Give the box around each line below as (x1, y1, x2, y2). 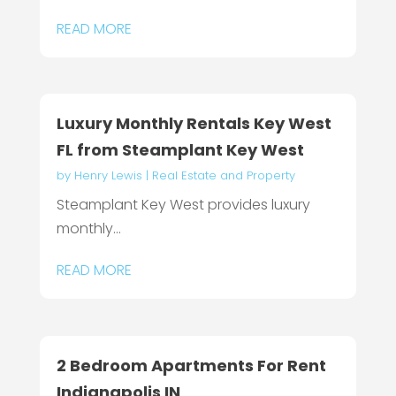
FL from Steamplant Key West (56, 139, 304, 162)
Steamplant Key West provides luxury (56, 194, 310, 216)
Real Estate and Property (151, 167, 295, 185)
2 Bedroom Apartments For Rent (56, 354, 326, 377)
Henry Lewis (73, 167, 142, 185)
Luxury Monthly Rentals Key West (56, 112, 331, 135)
